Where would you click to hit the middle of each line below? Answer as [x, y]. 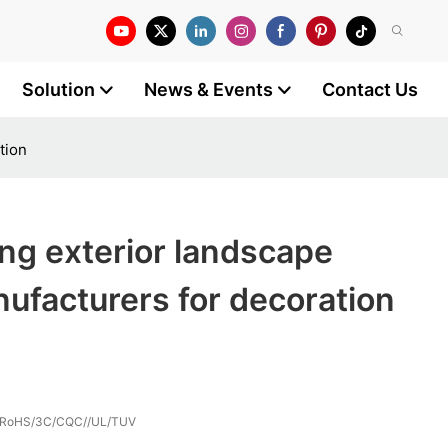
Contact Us [370, 89]
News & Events [208, 89]
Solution [58, 89]
